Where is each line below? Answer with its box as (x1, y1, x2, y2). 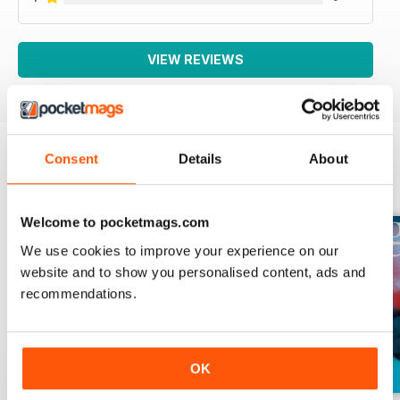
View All (335, 178, 382, 193)
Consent (45, 151, 98, 167)
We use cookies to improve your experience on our (21, 242, 338, 258)
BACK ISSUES (18, 175, 118, 194)
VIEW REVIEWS (147, 51, 244, 67)
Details (178, 151, 222, 167)
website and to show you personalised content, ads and (21, 263, 366, 279)
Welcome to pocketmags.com (21, 214, 210, 230)
